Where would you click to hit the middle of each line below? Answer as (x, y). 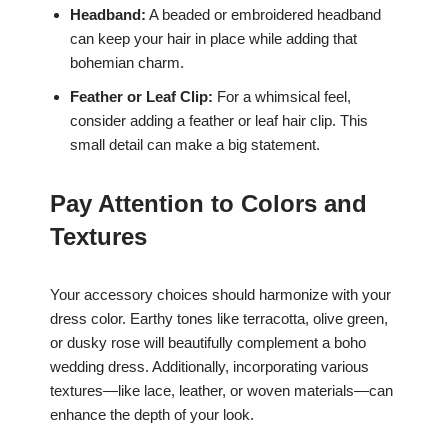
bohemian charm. (127, 62)
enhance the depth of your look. (152, 414)
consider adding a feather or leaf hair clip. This (219, 120)
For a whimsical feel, (282, 96)
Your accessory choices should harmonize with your (220, 294)
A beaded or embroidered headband (263, 14)
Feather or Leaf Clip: (141, 96)
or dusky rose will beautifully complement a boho (208, 342)
